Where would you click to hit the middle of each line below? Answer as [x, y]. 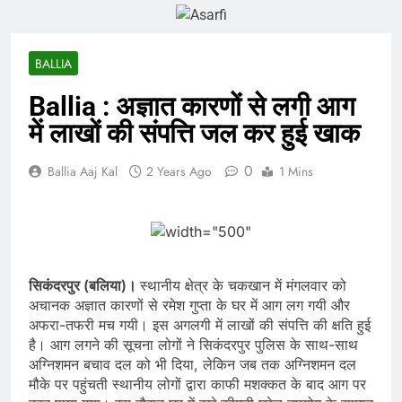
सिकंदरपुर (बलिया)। [84, 286]
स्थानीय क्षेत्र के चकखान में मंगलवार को [243, 286]
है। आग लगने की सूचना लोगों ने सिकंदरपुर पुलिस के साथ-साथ [193, 345]
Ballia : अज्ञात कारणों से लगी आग [192, 107]
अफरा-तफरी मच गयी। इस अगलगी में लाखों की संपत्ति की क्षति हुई [200, 325]
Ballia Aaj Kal [83, 172]
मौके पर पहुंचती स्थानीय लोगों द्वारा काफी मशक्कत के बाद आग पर [197, 385]
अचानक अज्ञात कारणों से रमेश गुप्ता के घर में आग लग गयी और [189, 306]
